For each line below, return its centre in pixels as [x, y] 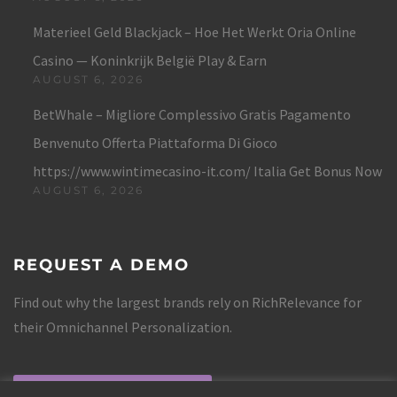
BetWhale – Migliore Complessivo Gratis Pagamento [192, 114]
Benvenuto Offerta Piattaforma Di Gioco [155, 143]
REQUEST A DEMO [101, 265]
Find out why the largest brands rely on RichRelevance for [187, 302]
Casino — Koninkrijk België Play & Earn [150, 60]
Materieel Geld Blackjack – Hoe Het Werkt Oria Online [195, 32]
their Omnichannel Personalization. [123, 327]
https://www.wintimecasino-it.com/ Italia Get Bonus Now [207, 171]
